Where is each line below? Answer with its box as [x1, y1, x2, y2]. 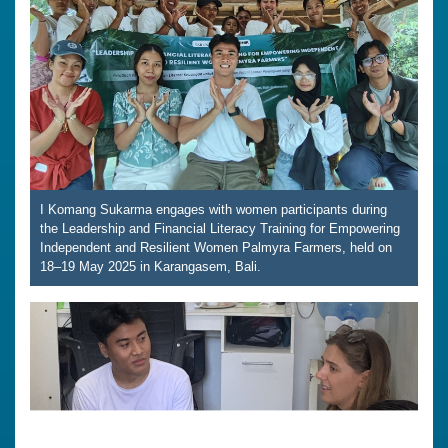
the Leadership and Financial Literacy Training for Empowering [40, 220, 400, 236]
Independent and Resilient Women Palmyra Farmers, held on [40, 239, 392, 255]
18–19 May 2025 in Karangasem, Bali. [40, 258, 261, 274]
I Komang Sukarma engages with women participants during [40, 201, 387, 217]
